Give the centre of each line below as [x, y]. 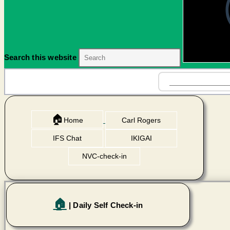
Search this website [41, 57]
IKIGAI [141, 138]
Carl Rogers [141, 120]
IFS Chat [67, 138]
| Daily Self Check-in [105, 205]
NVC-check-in [104, 156]
